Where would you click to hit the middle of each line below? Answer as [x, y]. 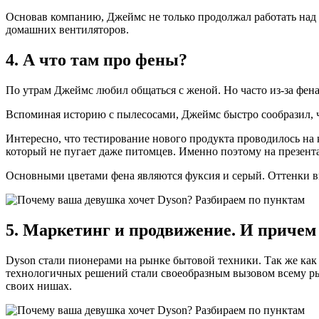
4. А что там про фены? [96, 60]
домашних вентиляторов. [67, 30]
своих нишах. [39, 286]
